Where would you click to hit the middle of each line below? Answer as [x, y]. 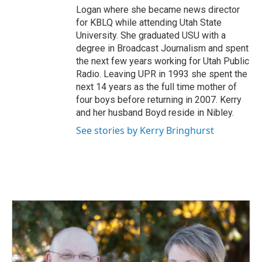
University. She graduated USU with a [151, 36]
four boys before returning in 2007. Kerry [159, 100]
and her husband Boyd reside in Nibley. [155, 113]
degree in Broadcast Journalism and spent [162, 49]
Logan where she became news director [158, 10]
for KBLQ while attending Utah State [149, 23]
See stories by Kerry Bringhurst [145, 131]
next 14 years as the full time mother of [156, 87]
